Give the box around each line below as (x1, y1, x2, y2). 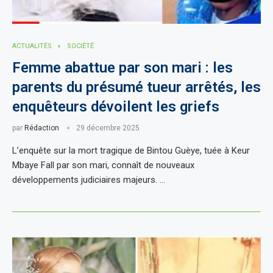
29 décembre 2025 (76, 124, 140, 132)
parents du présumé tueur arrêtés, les (12, 79, 261, 96)
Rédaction (24, 124, 59, 132)
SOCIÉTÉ (67, 42, 94, 50)
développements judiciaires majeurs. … (12, 174, 165, 185)
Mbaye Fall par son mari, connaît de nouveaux (12, 160, 194, 171)
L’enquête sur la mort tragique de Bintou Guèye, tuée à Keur (12, 145, 250, 156)
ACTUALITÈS (12, 42, 52, 50)
